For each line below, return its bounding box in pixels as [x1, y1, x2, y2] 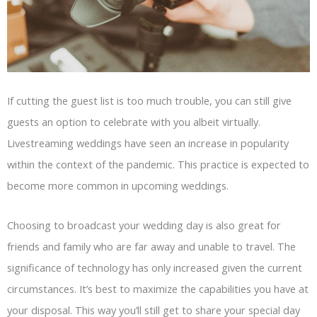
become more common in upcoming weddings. [7, 178, 229, 193]
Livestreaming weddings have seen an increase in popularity [7, 136, 289, 151]
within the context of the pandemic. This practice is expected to [7, 157, 309, 172]
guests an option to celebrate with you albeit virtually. [7, 115, 260, 129]
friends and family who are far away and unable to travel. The [7, 238, 296, 253]
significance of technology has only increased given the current [7, 260, 302, 275]
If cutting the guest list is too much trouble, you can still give [7, 93, 292, 108]
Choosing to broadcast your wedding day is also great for [7, 217, 281, 232]
